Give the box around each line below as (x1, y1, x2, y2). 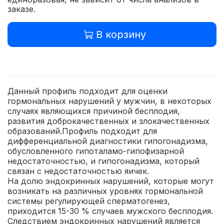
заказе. (7, 4, 35, 14)
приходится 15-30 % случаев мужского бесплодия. (7, 205, 213, 216)
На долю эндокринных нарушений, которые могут (7, 175, 214, 186)
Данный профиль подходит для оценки (7, 85, 167, 96)
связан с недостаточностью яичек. (7, 165, 149, 176)
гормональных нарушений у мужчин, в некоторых (7, 95, 211, 106)
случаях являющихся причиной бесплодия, (7, 105, 180, 116)
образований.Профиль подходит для (7, 125, 157, 136)
